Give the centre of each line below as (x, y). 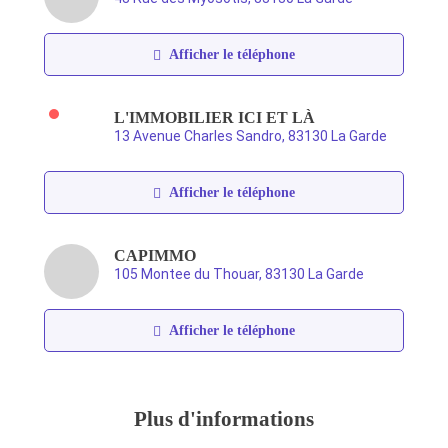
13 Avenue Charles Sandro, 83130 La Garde (250, 136)
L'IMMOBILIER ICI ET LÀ (214, 118)
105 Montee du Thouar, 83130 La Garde (239, 274)
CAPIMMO (155, 256)
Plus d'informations (224, 419)
